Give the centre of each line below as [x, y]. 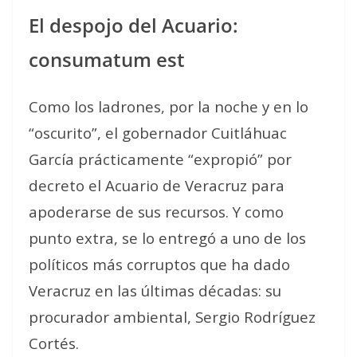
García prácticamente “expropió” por [160, 159]
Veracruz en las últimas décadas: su [155, 290]
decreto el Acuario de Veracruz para [157, 185]
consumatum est [107, 59]
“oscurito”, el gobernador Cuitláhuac [158, 133]
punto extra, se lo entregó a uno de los [167, 238]
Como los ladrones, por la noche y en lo [169, 106]
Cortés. [54, 343]
